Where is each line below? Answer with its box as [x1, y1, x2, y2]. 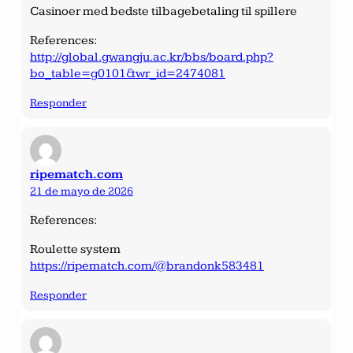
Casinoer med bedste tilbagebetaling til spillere [30, 3, 297, 19]
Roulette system [30, 241, 121, 257]
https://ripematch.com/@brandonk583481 [30, 258, 264, 273]
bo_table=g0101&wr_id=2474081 [30, 65, 225, 81]
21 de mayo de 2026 [30, 184, 133, 198]
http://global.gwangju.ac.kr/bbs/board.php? [30, 49, 273, 65]
